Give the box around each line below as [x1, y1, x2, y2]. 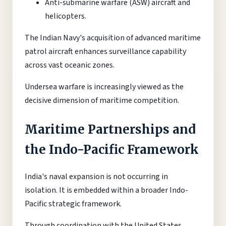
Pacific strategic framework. [25, 198, 122, 209]
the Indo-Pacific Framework [25, 141, 199, 157]
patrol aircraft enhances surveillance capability [25, 45, 186, 57]
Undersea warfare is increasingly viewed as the [25, 81, 184, 92]
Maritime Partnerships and [25, 121, 196, 137]
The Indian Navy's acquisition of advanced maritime [25, 32, 201, 43]
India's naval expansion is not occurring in [25, 171, 168, 182]
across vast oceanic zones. [25, 59, 115, 71]
